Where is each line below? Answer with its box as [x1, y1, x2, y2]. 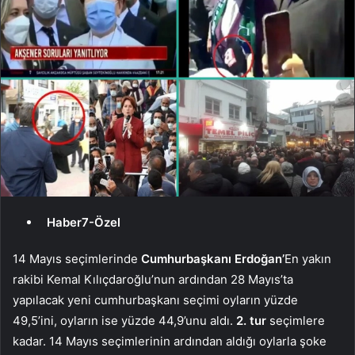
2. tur [236, 312, 266, 328]
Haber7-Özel [47, 214, 120, 230]
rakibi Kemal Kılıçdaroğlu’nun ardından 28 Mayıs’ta [13, 271, 293, 287]
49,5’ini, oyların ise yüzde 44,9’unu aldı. [13, 312, 236, 328]
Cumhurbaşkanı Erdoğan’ [141, 250, 284, 266]
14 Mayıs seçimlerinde [13, 250, 141, 266]
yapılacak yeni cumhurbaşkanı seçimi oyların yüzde [13, 292, 298, 307]
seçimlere [266, 312, 325, 328]
